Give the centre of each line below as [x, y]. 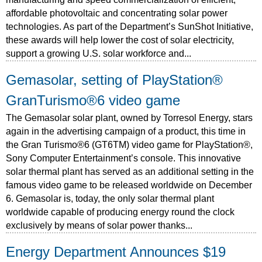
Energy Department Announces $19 [116, 252]
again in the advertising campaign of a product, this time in [126, 131]
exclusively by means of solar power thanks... [99, 225]
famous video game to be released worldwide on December [129, 185]
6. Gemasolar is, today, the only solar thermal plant [110, 198]
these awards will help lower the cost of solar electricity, [120, 40]
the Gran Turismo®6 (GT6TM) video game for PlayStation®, [129, 144]
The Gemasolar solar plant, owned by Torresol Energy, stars [129, 118]
